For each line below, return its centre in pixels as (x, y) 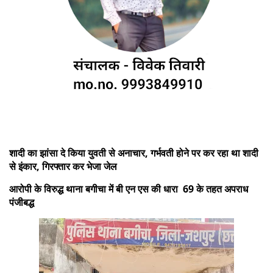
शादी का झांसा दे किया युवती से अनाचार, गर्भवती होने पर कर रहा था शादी (134, 153)
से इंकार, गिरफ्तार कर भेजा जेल (63, 166)
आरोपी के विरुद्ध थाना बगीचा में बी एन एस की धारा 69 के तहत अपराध (129, 189)
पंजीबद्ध (22, 202)
